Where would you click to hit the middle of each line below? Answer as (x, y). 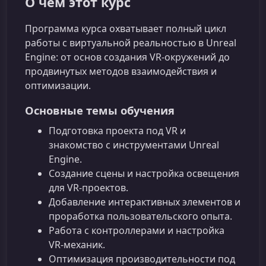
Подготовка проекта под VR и (117, 131)
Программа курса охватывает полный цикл (126, 29)
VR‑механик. (77, 245)
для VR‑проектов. (88, 188)
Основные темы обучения (100, 110)
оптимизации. (58, 86)
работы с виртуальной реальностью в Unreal (131, 43)
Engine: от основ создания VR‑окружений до (127, 57)
